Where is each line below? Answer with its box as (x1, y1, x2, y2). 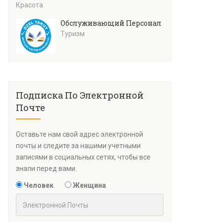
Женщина (71, 181, 106, 190)
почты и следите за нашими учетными (16, 142, 141, 150)
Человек (22, 181, 54, 190)
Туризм (60, 30, 85, 38)
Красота (16, 1, 43, 9)
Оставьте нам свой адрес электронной (16, 130, 143, 139)
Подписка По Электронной (16, 89, 144, 102)
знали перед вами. (16, 165, 77, 173)
